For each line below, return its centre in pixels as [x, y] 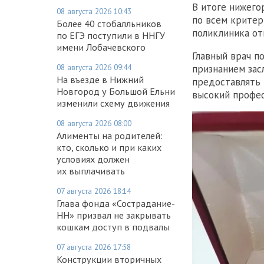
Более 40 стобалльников [109, 23]
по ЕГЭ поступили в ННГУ [111, 35]
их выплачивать [91, 171]
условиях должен [93, 159]
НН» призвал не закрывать [114, 215]
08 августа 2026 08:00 [94, 123]
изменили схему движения [113, 103]
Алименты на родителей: [110, 135]
